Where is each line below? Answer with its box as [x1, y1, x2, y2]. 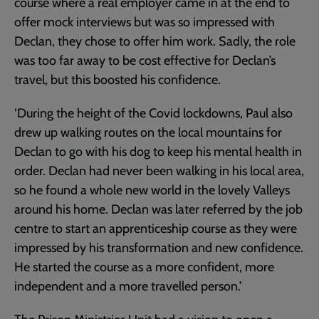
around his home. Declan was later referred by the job [14, 202, 303, 218]
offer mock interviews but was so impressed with [14, 14, 275, 31]
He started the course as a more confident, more [14, 259, 274, 276]
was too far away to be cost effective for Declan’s [14, 53, 276, 69]
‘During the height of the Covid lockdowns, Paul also [14, 105, 293, 122]
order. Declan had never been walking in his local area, [14, 163, 304, 179]
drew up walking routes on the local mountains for [14, 125, 282, 141]
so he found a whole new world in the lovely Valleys [14, 182, 290, 199]
